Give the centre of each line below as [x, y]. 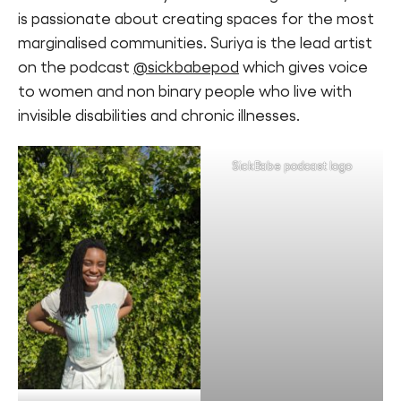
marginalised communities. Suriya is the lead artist [195, 43]
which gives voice [303, 68]
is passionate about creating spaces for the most [196, 19]
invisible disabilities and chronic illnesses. [159, 116]
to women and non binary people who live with [185, 92]
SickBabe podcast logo [292, 166]
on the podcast [76, 68]
